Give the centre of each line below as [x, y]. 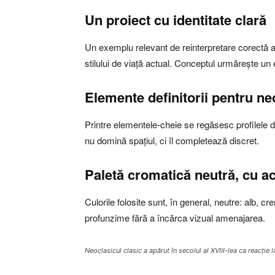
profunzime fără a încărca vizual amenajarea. [175, 218]
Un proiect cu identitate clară [176, 20]
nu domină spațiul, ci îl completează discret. [172, 141]
